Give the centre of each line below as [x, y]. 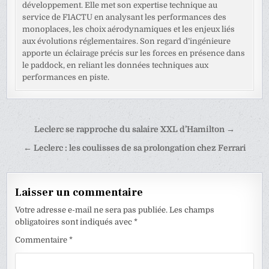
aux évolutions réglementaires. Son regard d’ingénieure [127, 41]
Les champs [192, 210]
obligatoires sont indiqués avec [75, 222]
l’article [36, 164]
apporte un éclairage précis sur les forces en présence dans [134, 53]
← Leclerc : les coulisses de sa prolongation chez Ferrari [134, 148]
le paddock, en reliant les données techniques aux [116, 65]
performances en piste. [66, 77]
